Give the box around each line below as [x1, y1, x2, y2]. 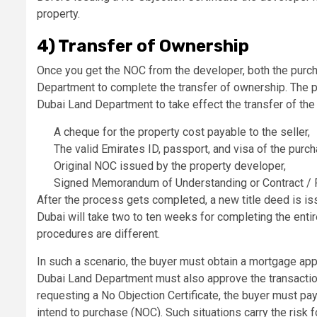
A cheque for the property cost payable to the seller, [54, 125, 310, 139]
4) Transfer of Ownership [37, 36, 249, 57]
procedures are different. [37, 227, 163, 241]
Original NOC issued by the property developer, [54, 159, 286, 173]
